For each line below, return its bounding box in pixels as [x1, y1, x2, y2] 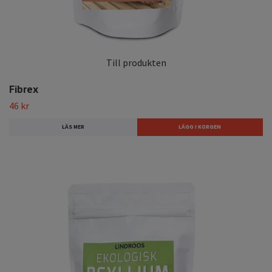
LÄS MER [61, 123, 84, 131]
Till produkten [106, 56, 166, 69]
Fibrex [9, 81, 38, 96]
